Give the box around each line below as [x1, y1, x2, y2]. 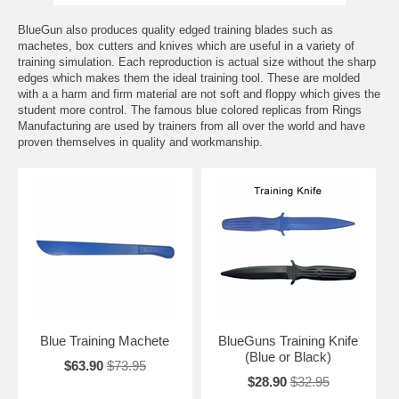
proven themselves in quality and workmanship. [18, 134, 263, 149]
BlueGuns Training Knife [218, 332, 359, 348]
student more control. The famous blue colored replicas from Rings [18, 102, 362, 117]
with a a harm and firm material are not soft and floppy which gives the [18, 86, 380, 101]
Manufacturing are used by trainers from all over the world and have [18, 118, 365, 133]
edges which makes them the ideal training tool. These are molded [18, 70, 360, 85]
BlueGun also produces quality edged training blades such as [18, 22, 333, 37]
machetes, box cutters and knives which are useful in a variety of [18, 38, 354, 53]
